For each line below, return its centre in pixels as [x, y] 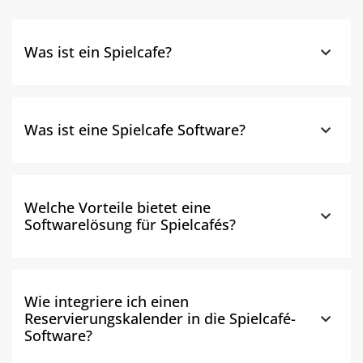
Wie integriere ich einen [107, 302]
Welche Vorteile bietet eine [117, 207]
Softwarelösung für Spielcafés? [130, 224]
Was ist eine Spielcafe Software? [135, 129]
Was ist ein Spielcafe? [98, 51]
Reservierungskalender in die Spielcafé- [160, 319]
